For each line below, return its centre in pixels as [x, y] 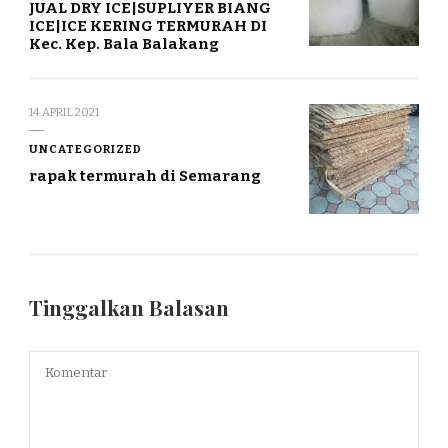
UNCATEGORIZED [85, 149]
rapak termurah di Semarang [145, 176]
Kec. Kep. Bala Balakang [124, 44]
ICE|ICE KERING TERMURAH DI [148, 26]
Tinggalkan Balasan [131, 308]
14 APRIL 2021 [64, 112]
